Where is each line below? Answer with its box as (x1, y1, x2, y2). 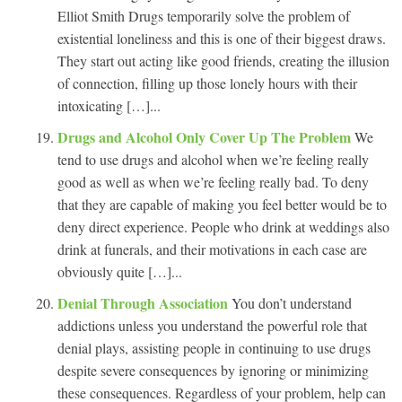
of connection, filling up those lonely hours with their (57, 74, 357, 92)
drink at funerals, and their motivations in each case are (57, 240, 367, 258)
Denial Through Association (57, 293, 232, 313)
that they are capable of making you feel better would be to (57, 195, 387, 214)
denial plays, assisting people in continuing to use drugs (57, 338, 371, 357)
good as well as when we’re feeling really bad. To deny (57, 172, 369, 191)
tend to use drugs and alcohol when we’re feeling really (57, 150, 369, 169)
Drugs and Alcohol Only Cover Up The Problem (57, 127, 354, 147)
